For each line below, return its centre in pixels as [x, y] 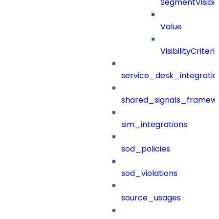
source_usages [151, 198]
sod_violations [149, 174]
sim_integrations [154, 125]
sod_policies [146, 149]
